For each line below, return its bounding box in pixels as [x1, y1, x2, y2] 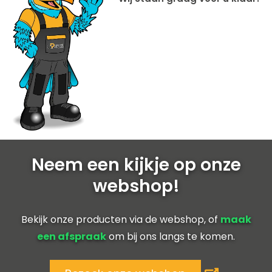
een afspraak [37, 229, 106, 244]
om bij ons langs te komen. [106, 229, 235, 244]
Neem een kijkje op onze [31, 153, 241, 177]
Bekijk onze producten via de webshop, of [21, 212, 220, 227]
